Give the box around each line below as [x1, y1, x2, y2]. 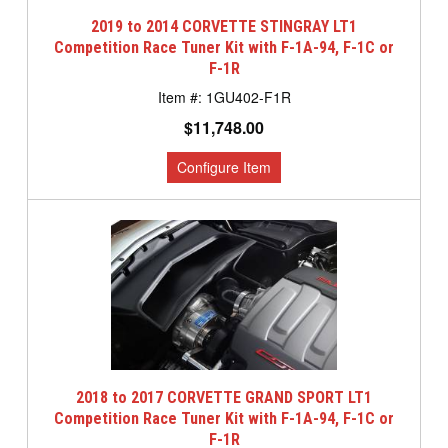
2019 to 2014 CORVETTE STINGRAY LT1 [91, 17, 357, 37]
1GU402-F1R [205, 87, 291, 108]
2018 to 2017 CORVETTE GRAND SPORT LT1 [76, 388, 372, 408]
